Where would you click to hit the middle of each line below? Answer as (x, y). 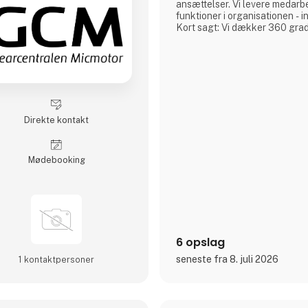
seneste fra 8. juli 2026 (228, 259)
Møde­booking (56, 160)
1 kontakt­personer (57, 259)
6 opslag (201, 242)
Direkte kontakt (57, 120)
